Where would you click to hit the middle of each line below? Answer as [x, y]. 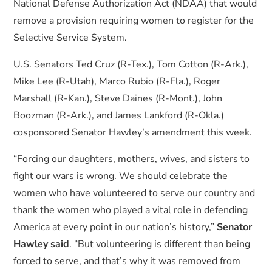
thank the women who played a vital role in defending [131, 210]
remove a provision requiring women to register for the [134, 21]
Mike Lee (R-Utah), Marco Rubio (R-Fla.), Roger [117, 81]
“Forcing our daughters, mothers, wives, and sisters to [132, 159]
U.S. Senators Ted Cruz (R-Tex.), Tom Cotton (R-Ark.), [131, 64]
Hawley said [42, 244]
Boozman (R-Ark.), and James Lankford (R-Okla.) [119, 115]
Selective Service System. [70, 38]
